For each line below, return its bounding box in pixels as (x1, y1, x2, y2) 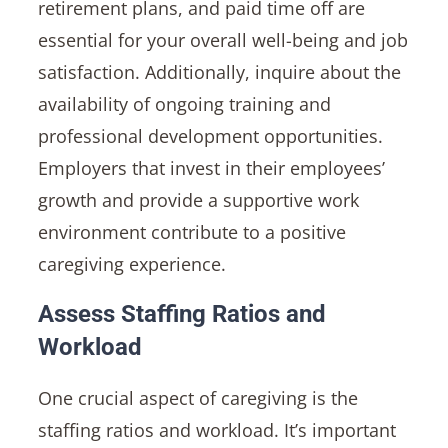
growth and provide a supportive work (37, 187, 359, 212)
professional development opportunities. (37, 123, 383, 148)
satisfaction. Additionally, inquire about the (37, 59, 401, 84)
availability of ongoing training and (37, 91, 331, 116)
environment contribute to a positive (37, 219, 346, 244)
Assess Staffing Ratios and (37, 299, 326, 328)
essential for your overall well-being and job (37, 27, 408, 52)
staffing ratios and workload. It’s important (37, 417, 396, 442)
